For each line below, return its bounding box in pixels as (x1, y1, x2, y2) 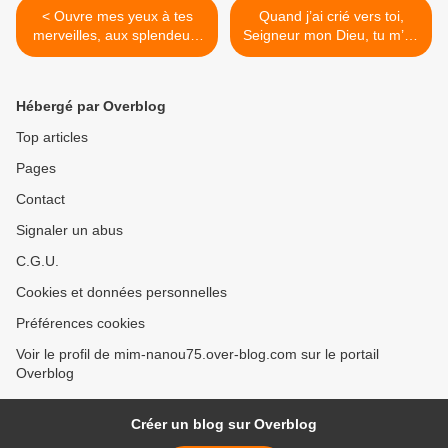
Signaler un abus (16, 222, 123, 239)
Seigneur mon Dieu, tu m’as (243, 27, 419, 44)
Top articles (16, 129, 88, 146)
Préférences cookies (16, 315, 145, 332)
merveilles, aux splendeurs (32, 27, 202, 44)
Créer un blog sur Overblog (131, 416, 317, 433)
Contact (16, 191, 65, 208)
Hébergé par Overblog (16, 98, 166, 115)
